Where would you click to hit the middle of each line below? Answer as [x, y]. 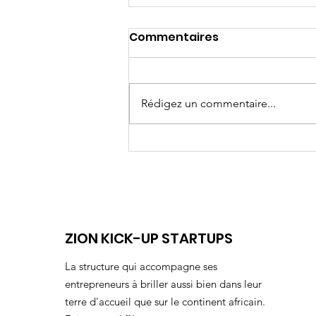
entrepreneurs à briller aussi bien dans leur [163, 284]
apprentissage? [199, 166]
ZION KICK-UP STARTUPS [149, 239]
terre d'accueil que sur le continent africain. [165, 302]
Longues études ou [209, 147]
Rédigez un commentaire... [208, 104]
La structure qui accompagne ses [141, 267]
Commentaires [174, 37]
